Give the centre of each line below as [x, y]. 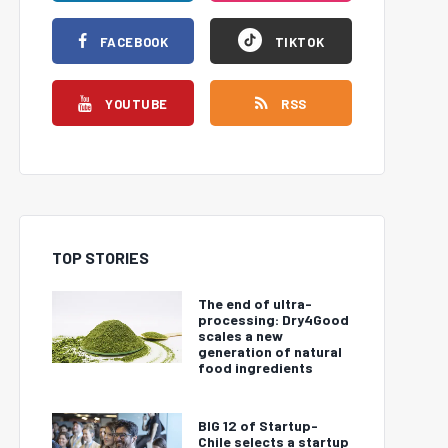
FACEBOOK [134, 41]
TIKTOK [299, 41]
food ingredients [255, 367]
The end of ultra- [255, 303]
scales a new [240, 335]
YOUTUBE [136, 103]
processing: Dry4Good [273, 319]
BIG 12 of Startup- [258, 425]
